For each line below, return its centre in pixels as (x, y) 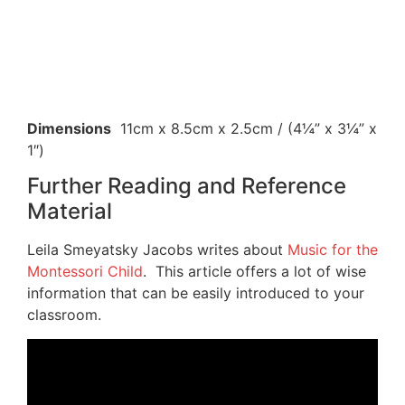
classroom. (64, 315)
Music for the (333, 250)
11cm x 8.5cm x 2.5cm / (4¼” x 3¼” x (244, 128)
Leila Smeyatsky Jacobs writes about (157, 250)
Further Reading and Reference (187, 186)
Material (70, 212)
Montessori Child (85, 272)
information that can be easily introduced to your (196, 293)
